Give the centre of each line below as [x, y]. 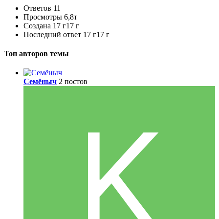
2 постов [73, 82]
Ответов [37, 8]
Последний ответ [53, 34]
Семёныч [40, 82]
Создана [37, 25]
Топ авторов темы [36, 53]
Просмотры [43, 17]
